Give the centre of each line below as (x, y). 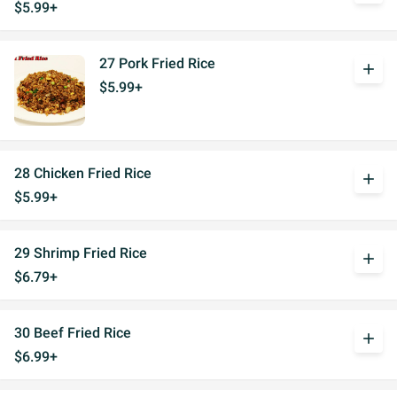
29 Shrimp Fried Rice (81, 253)
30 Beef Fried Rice (73, 333)
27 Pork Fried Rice (157, 63)
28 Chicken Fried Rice (83, 173)
